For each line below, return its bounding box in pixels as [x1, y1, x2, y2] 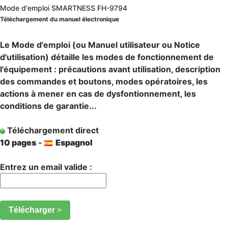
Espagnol [52, 137, 93, 148]
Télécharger [9, 206, 57, 214]
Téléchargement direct [5, 125, 99, 135]
